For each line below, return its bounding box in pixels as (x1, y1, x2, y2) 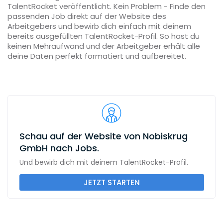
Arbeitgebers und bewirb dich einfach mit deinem (7, 21, 191, 31)
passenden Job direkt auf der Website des (7, 11, 166, 21)
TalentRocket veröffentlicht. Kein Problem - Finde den (7, 1, 206, 11)
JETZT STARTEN (83, 177, 140, 188)
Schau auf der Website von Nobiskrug (19, 129, 188, 142)
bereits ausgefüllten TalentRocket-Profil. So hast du (7, 31, 200, 41)
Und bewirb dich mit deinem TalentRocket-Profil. (19, 157, 188, 167)
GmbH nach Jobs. (19, 141, 99, 154)
